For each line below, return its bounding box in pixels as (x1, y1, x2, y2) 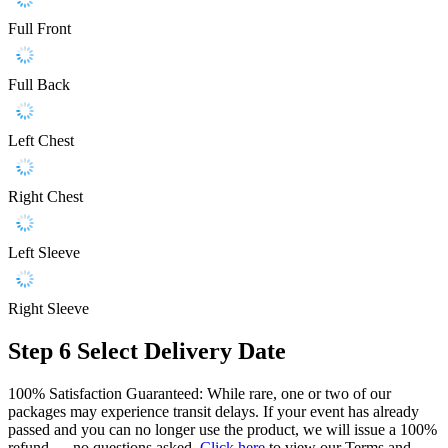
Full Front (8, 20, 71, 38)
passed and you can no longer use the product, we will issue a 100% (8, 420, 437, 438)
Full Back (8, 76, 70, 94)
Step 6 (8, 337, 71, 364)
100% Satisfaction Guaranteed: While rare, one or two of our (8, 384, 391, 402)
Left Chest (8, 132, 74, 150)
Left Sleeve (8, 244, 80, 262)
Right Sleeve (8, 300, 89, 318)
